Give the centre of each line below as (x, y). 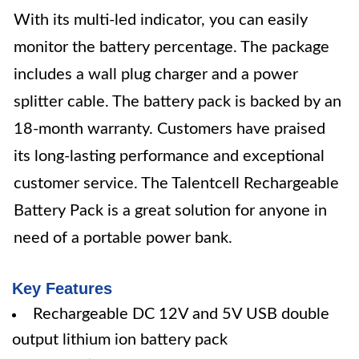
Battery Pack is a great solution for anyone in (170, 211)
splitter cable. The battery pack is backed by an (177, 102)
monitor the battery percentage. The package (171, 47)
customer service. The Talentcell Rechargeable (176, 184)
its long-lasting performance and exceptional (169, 156)
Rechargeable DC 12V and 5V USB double (181, 314)
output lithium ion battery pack (120, 340)
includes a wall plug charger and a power (156, 75)
